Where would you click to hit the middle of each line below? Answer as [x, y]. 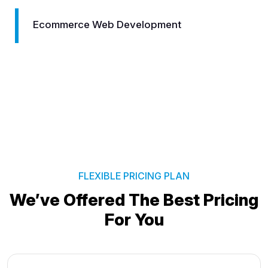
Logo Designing [145, 24]
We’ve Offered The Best [106, 200]
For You [134, 219]
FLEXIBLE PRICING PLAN [134, 176]
